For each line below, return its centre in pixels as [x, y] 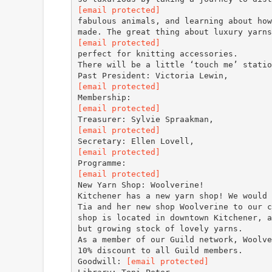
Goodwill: [102, 261]
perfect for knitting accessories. [158, 53]
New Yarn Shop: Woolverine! [141, 185]
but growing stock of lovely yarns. [160, 228]
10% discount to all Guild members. [160, 250]
